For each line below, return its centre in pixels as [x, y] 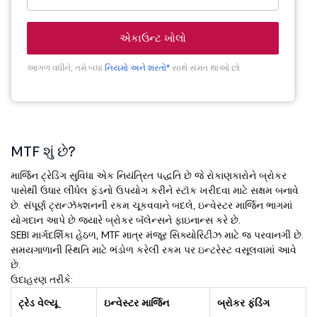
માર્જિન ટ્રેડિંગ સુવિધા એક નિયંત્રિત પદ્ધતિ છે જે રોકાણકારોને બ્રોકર [149, 176]
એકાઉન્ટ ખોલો [153, 38]
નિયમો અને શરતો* [137, 68]
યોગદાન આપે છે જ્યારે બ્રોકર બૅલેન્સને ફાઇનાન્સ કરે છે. [126, 220]
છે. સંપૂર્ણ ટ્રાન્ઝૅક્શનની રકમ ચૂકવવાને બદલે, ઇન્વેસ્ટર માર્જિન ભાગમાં [151, 206]
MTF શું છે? [43, 152]
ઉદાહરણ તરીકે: [42, 280]
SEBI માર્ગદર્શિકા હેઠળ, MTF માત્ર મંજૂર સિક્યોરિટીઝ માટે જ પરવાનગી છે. [157, 235]
